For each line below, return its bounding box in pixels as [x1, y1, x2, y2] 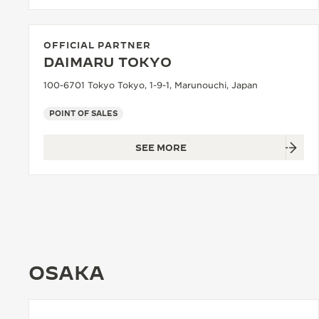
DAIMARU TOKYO [43, 55, 172, 70]
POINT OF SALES [49, 109, 117, 117]
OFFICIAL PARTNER [43, 40, 151, 50]
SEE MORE [135, 142, 187, 152]
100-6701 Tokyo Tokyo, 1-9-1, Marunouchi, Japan [43, 80, 258, 90]
